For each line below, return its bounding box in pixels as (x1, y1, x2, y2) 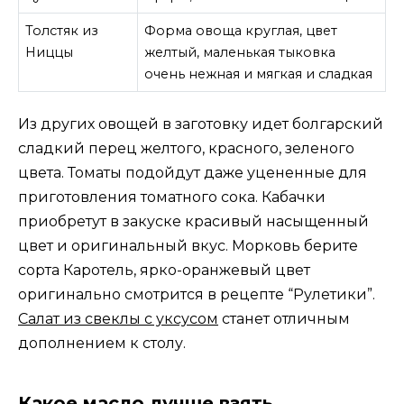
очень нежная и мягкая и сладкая (144, 66, 373, 83)
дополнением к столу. (18, 334, 186, 352)
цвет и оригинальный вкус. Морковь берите (18, 236, 358, 254)
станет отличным (218, 309, 350, 327)
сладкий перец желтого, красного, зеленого (18, 139, 354, 157)
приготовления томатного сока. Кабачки (18, 188, 326, 206)
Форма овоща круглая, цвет (144, 23, 338, 40)
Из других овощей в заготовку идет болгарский (18, 115, 383, 133)
